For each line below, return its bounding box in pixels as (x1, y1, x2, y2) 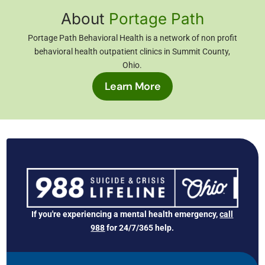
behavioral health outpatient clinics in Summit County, (34, 47, 231, 57)
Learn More (104, 79, 161, 94)
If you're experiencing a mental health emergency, (31, 209, 220, 219)
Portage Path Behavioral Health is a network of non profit (27, 33, 237, 43)
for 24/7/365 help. (105, 223, 174, 233)
